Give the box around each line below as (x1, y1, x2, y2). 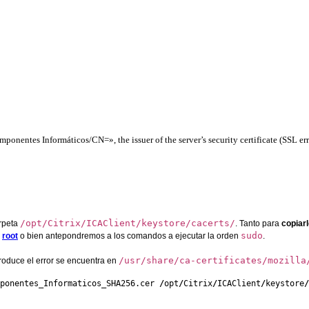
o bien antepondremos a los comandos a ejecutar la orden (18, 230, 241, 241)
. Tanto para (235, 218, 281, 228)
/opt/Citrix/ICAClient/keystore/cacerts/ (20, 217, 235, 228)
